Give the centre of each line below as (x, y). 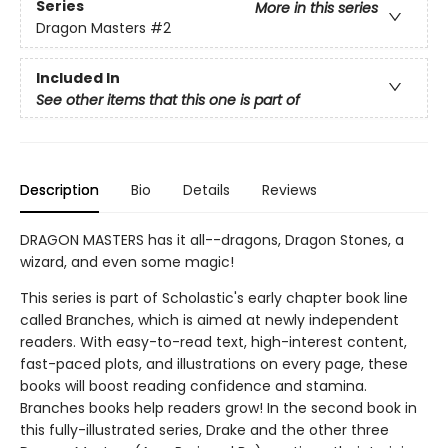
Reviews (289, 189)
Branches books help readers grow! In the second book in (218, 407)
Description (59, 189)
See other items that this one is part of (168, 99)
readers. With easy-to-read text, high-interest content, (213, 341)
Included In (78, 77)
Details (206, 189)
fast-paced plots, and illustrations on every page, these (214, 363)
